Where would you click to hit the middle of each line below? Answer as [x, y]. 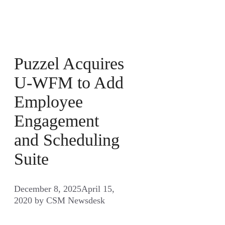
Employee [48, 101]
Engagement [57, 121]
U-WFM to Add [69, 82]
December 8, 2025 [48, 189]
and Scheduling [67, 140]
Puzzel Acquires [69, 63]
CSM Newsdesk [76, 200]
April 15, [98, 189]
